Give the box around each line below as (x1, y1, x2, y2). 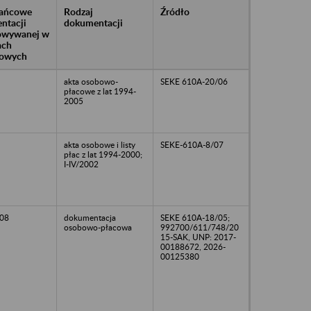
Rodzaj (64, 5, 93, 17)
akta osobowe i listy (64, 139, 135, 150)
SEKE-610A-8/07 (160, 139, 224, 150)
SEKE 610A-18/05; (160, 212, 230, 223)
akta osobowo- (64, 76, 118, 87)
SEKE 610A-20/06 (160, 76, 228, 87)
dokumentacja (64, 212, 116, 223)
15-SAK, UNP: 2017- (160, 231, 236, 242)
